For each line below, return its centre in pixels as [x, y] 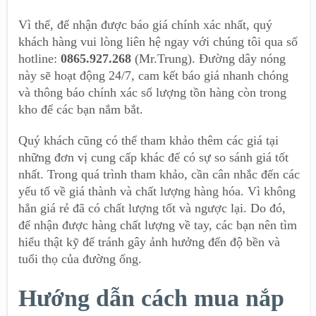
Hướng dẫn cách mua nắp [151, 298]
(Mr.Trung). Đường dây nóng [210, 58]
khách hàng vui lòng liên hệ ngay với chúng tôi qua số [158, 41]
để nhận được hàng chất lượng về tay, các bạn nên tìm [158, 225]
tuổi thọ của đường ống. [80, 259]
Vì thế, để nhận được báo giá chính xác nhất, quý [145, 24]
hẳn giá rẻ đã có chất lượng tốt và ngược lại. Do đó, [152, 208]
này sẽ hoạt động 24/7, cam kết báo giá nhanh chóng [153, 75]
